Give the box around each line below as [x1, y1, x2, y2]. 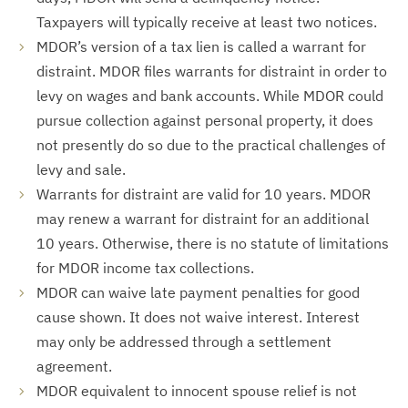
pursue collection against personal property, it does [36, 111, 373, 129]
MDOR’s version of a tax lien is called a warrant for [36, 37, 366, 56]
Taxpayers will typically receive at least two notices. [36, 13, 377, 31]
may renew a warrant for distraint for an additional [36, 209, 369, 228]
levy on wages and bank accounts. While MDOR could [36, 87, 383, 105]
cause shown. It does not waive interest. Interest [36, 308, 360, 326]
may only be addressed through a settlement [36, 332, 331, 351]
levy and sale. [36, 160, 126, 178]
